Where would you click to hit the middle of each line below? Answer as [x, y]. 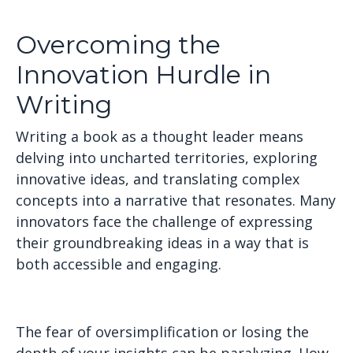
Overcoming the [118, 45]
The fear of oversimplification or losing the [162, 332]
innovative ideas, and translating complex [158, 179]
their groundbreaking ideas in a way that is [162, 243]
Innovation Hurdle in [143, 74]
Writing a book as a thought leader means [160, 136]
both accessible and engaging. [119, 264]
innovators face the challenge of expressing [164, 221]
